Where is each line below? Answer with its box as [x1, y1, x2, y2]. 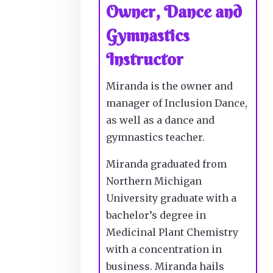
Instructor [106, 48, 183, 69]
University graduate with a [106, 191, 236, 204]
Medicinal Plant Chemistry [106, 225, 238, 238]
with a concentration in [106, 243, 222, 255]
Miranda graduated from [106, 157, 227, 170]
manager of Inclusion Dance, [106, 96, 247, 109]
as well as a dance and [106, 113, 214, 126]
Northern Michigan [106, 174, 202, 187]
